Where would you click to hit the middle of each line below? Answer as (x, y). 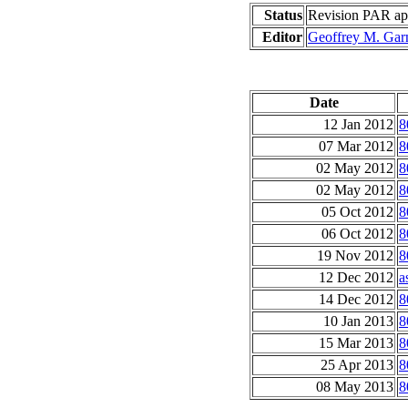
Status (283, 15)
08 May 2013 (355, 386)
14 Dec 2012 (356, 299)
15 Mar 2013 (356, 342)
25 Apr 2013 (357, 364)
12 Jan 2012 (358, 124)
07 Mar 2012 (356, 146)
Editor (282, 36)
